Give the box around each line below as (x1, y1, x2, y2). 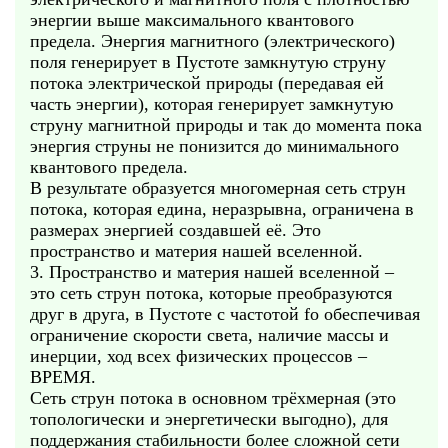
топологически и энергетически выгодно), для (30, 409, 388, 429)
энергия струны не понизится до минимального (30, 136, 399, 156)
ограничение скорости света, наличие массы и (30, 325, 389, 345)
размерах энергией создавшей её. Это (30, 220, 321, 240)
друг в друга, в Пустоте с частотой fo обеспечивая (30, 304, 420, 324)
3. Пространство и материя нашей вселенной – (30, 262, 394, 282)
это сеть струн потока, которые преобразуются (30, 283, 392, 303)
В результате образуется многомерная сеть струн (30, 178, 406, 198)
